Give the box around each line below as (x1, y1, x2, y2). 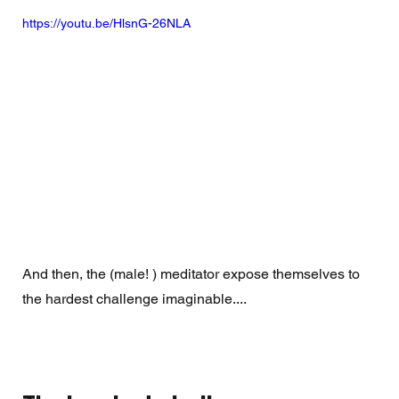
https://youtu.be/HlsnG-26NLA (21, 16, 191, 31)
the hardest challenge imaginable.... (21, 289, 249, 307)
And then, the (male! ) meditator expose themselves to (21, 265, 363, 282)
